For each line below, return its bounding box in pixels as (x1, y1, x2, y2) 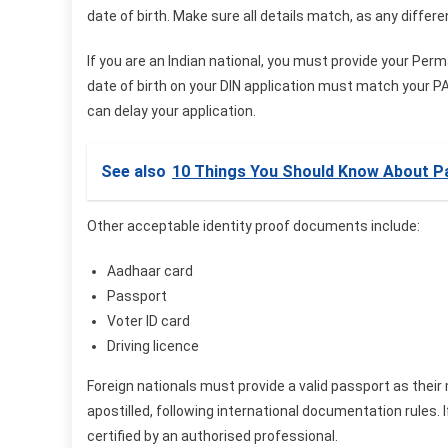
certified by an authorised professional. (87, 427, 338, 444)
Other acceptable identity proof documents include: (87, 217, 420, 234)
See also (101, 161, 166, 181)
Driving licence (107, 337, 199, 354)
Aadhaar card (107, 262, 193, 279)
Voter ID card (107, 312, 190, 329)
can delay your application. (87, 102, 256, 119)
